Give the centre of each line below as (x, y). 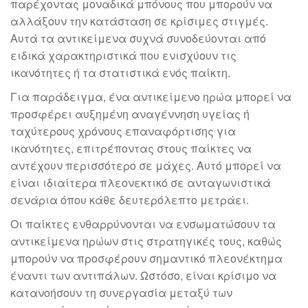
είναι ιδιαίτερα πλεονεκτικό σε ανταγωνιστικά (141, 182)
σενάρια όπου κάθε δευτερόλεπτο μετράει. (130, 199)
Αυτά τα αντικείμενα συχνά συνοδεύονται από (138, 38)
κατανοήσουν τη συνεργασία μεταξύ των (121, 292)
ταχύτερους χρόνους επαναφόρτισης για (123, 131)
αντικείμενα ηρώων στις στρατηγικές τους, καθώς (146, 241)
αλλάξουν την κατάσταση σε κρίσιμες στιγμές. (139, 21)
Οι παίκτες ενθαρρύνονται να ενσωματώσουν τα (143, 223)
